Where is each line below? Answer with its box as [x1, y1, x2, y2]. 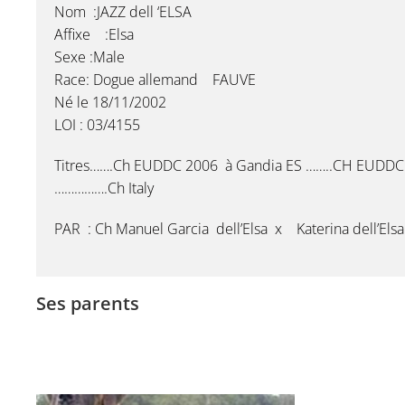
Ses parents [36, 291, 139, 316]
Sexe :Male [54, 47, 125, 67]
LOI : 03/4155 [54, 115, 140, 135]
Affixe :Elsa [54, 24, 134, 44]
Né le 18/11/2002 [54, 92, 166, 112]
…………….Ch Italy [54, 178, 154, 198]
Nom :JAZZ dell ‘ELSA [54, 2, 192, 22]
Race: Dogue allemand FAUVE [54, 70, 256, 89]
